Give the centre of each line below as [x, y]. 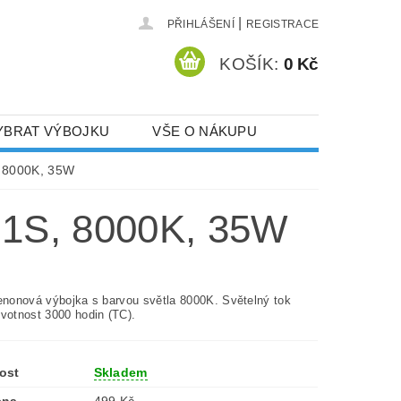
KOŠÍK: [249, 64]
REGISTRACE [282, 24]
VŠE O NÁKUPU [205, 131]
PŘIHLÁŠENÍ [200, 24]
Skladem [120, 372]
